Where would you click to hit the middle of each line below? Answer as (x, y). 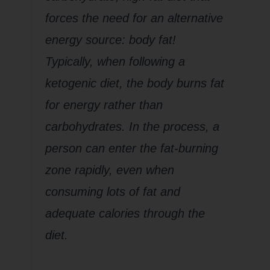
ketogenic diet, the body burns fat (134, 83)
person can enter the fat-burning (131, 148)
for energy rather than (104, 105)
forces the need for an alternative (134, 18)
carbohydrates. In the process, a (132, 127)
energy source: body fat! (112, 40)
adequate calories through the (125, 213)
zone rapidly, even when (109, 170)
